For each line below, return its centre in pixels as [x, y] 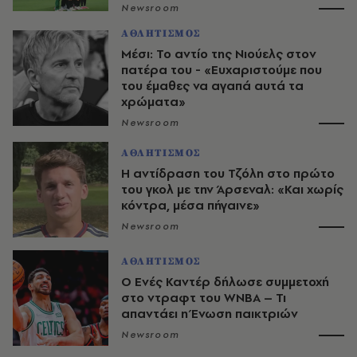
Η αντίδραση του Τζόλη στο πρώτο [228, 174]
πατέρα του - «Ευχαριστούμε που [222, 70]
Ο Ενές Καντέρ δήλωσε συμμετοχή [225, 282]
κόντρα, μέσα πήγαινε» [190, 206]
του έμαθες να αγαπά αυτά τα [212, 86]
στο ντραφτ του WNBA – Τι [204, 298]
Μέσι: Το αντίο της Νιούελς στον [219, 54]
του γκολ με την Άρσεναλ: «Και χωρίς [232, 190]
